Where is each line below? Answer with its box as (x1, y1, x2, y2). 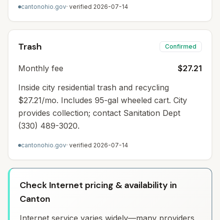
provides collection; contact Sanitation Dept (18, 108, 180, 118)
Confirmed (165, 43, 196, 50)
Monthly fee (18, 63, 63, 73)
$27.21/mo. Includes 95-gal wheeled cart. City (18, 95, 187, 105)
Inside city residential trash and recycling (18, 82, 169, 92)
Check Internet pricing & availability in (20, 179, 177, 191)
